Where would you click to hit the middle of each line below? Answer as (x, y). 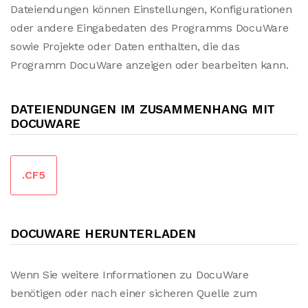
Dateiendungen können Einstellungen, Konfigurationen (151, 9)
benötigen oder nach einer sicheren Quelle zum (134, 293)
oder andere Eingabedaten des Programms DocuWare (150, 28)
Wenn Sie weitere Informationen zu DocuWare (130, 275)
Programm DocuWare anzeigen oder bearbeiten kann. (150, 65)
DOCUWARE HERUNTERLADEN (103, 233)
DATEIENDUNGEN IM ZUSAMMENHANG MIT (143, 109)
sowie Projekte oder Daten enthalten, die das (125, 46)
